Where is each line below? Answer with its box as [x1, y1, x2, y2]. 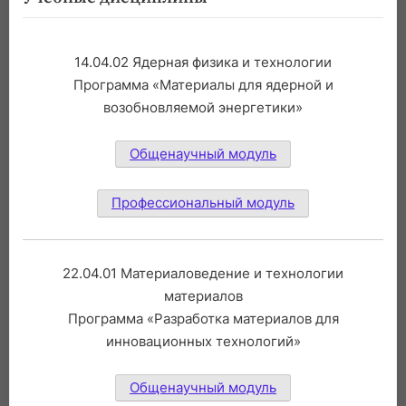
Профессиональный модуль [111, 194, 295, 211]
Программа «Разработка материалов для [67, 309, 339, 327]
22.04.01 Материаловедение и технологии [63, 264, 343, 282]
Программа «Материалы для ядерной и [72, 75, 333, 93]
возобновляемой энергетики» [103, 98, 303, 116]
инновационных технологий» [105, 332, 301, 350]
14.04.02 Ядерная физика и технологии [74, 53, 332, 71]
